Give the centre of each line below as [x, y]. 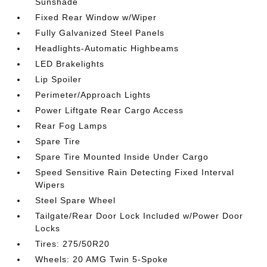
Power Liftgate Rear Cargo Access [110, 110]
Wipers [50, 185]
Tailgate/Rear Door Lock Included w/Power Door [139, 216]
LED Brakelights [70, 64]
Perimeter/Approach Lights [93, 95]
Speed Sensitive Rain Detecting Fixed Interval [135, 172]
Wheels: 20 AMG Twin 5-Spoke [102, 259]
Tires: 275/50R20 [73, 244]
